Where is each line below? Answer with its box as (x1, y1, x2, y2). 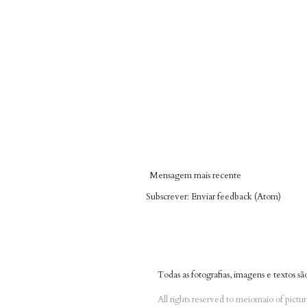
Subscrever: (146, 190, 191, 203)
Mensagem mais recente (149, 169, 241, 182)
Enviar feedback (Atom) (191, 190, 281, 203)
